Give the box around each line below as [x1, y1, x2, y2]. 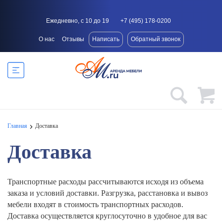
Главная [7, 122, 27, 130]
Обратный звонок [130, 36, 180, 43]
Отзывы [61, 36, 84, 43]
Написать [92, 36, 119, 43]
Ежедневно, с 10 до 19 [46, 17, 109, 25]
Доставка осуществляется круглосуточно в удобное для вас [7, 212, 207, 221]
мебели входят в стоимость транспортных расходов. [7, 200, 183, 209]
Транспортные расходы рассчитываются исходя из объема [7, 177, 204, 186]
